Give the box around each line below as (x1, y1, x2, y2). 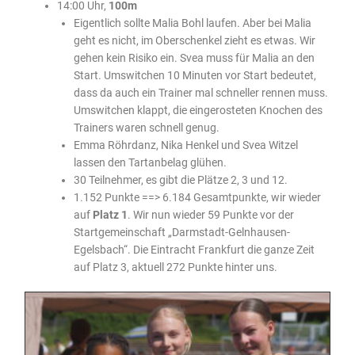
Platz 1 (92, 208, 128, 221)
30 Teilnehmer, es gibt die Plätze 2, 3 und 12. (73, 173, 288, 186)
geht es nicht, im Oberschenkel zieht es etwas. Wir (73, 33, 315, 47)
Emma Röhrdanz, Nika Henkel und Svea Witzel (73, 138, 298, 151)
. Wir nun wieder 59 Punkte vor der (127, 208, 294, 221)
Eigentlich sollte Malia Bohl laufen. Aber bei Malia (73, 16, 311, 29)
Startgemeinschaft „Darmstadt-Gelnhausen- (73, 225, 290, 239)
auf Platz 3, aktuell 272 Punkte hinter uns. (73, 260, 277, 273)
